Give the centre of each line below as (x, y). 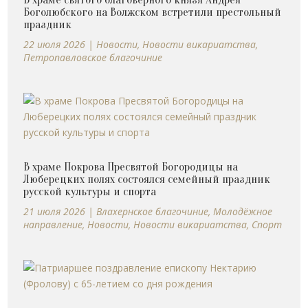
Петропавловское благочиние (93, 58)
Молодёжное (243, 212)
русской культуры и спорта (90, 192)
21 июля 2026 (55, 212)
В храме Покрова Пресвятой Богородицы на (131, 167)
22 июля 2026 (55, 45)
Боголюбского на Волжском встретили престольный (153, 12)
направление (53, 225)
